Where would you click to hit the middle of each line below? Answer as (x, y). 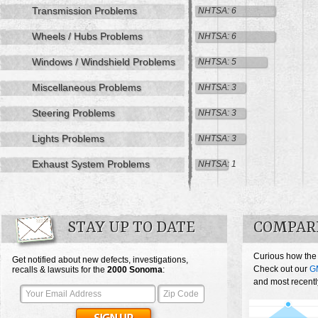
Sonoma (146, 270)
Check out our (281, 269)
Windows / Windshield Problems (104, 62)
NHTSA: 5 (217, 62)
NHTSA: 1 (217, 164)
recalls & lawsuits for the (60, 270)
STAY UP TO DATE (131, 229)
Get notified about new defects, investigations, (100, 260)
